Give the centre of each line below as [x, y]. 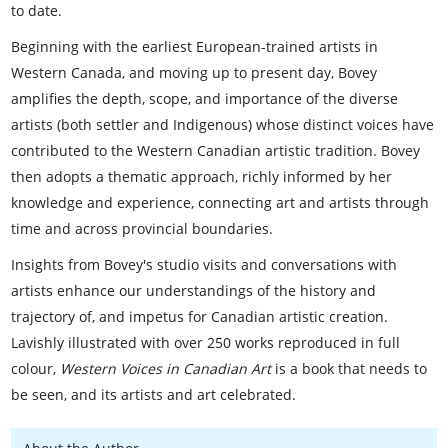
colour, [36, 368]
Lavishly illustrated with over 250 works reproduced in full [206, 342]
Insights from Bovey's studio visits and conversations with [204, 264]
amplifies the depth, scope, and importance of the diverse [205, 98]
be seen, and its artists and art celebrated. [156, 394]
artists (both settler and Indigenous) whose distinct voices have [223, 124]
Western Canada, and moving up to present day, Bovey [194, 72]
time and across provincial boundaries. [142, 228]
